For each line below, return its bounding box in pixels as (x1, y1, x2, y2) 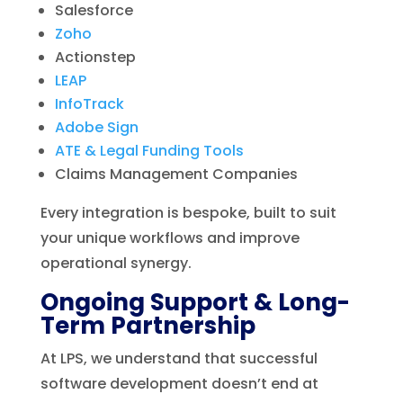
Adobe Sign (54, 116, 139, 138)
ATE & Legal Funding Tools (54, 139, 244, 161)
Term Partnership (40, 309, 255, 342)
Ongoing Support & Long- (40, 285, 350, 318)
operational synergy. (40, 252, 192, 273)
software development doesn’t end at (40, 372, 318, 394)
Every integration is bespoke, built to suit (40, 201, 336, 223)
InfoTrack (54, 93, 124, 114)
